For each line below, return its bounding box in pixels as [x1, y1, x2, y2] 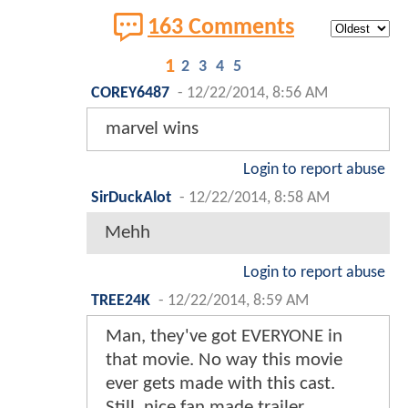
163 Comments [148, 15, 294, 39]
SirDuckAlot [91, 190, 171, 207]
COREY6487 [91, 86, 169, 102]
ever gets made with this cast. [106, 374, 335, 394]
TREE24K [91, 293, 150, 310]
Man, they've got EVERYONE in [106, 327, 342, 347]
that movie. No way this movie [106, 351, 342, 371]
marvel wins [106, 119, 199, 139]
